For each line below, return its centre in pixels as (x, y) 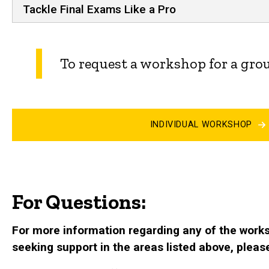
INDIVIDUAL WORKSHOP (201, 124)
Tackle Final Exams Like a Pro (99, 10)
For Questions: (79, 202)
